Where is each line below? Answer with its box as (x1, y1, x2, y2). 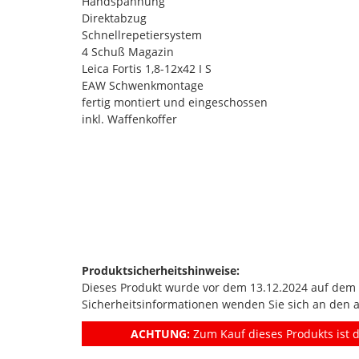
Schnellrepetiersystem (82, 26, 202, 42)
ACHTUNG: (131, 325, 190, 341)
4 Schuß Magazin (82, 43, 174, 59)
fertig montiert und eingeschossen (82, 94, 268, 110)
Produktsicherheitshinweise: (82, 262, 240, 278)
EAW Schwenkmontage (82, 77, 204, 93)
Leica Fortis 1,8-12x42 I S (82, 60, 212, 76)
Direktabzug (82, 10, 147, 26)
